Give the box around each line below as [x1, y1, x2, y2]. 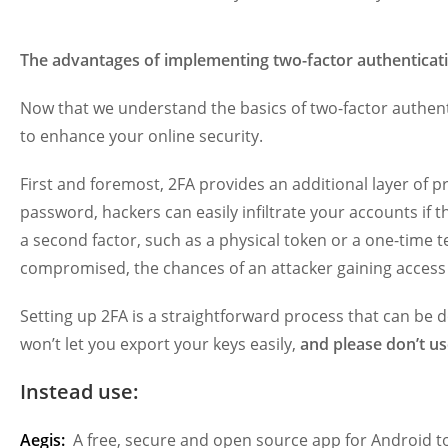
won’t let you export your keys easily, [20, 332, 296, 355]
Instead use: [20, 377, 139, 405]
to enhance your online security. [20, 124, 263, 147]
